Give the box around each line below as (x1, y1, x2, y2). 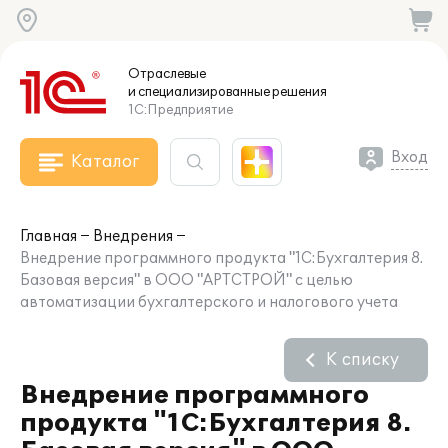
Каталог (71, 152, 139, 172)
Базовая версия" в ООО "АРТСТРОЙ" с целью (20, 272, 353, 289)
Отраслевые (128, 66, 206, 82)
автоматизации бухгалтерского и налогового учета (20, 294, 398, 311)
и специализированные (128, 84, 270, 100)
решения (270, 84, 327, 100)
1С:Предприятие (128, 102, 233, 118)
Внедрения (93, 228, 173, 245)
